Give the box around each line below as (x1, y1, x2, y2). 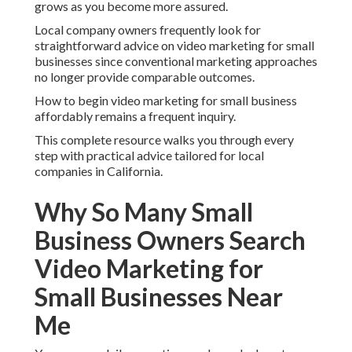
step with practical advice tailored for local (35, 148, 264, 163)
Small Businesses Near (35, 281, 283, 313)
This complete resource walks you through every (35, 132, 294, 148)
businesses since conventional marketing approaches (35, 53, 317, 69)
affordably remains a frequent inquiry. (35, 108, 236, 124)
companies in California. (35, 163, 163, 179)
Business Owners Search (35, 225, 306, 256)
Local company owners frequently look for (35, 22, 261, 38)
